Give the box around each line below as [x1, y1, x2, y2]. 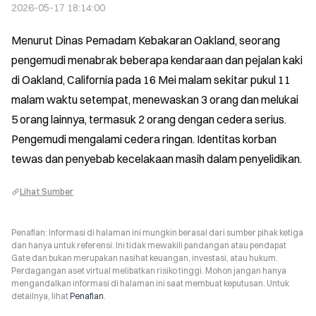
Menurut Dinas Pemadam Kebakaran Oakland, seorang [11, 33, 280, 47]
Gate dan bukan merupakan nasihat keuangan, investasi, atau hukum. [11, 253, 278, 263]
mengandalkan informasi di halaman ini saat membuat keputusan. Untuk [11, 278, 289, 288]
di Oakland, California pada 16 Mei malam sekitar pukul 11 [11, 73, 291, 87]
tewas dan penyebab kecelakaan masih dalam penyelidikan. [11, 152, 302, 166]
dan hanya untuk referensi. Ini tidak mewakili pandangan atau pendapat [11, 240, 286, 250]
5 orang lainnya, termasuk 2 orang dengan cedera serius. [11, 112, 286, 126]
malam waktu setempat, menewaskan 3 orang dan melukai [11, 92, 298, 107]
